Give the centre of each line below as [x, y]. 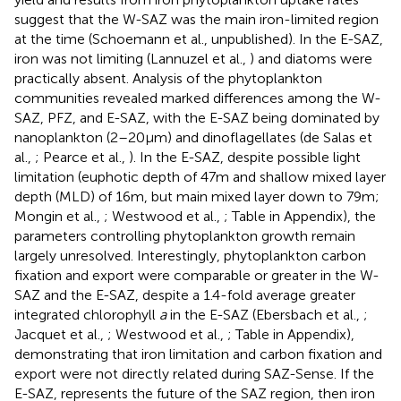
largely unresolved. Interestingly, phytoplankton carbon [190, 255]
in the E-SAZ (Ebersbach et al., [265, 314]
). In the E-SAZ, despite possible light [245, 157]
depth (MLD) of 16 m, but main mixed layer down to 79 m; [197, 196]
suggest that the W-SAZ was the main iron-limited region [196, 19]
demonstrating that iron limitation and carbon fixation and [198, 354]
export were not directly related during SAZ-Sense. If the [194, 373]
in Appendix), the [323, 216]
